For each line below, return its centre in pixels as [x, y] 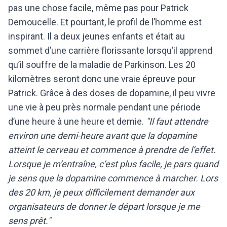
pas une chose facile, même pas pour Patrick [98, 8]
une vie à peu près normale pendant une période [104, 107]
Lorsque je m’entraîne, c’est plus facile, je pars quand [113, 164]
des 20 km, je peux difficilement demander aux [101, 192]
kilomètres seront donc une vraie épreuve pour [102, 79]
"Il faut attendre [176, 121]
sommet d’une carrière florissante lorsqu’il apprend [110, 50]
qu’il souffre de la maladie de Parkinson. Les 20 [102, 64]
